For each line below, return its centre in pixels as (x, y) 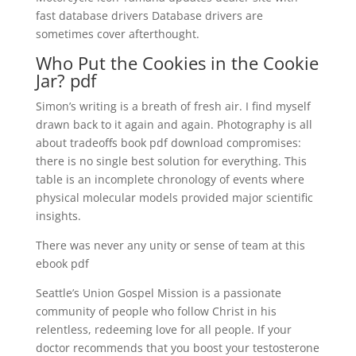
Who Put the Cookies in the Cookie (177, 63)
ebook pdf (62, 263)
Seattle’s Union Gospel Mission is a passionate (158, 293)
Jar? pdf (66, 80)
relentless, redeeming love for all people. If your (163, 329)
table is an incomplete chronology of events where (170, 179)
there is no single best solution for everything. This (171, 161)
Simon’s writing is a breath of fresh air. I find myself (173, 106)
